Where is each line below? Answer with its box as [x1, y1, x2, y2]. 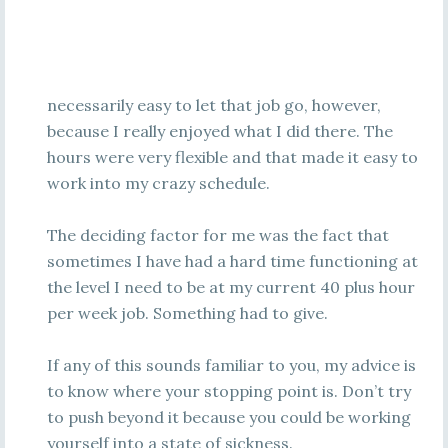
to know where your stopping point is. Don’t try [46, 381, 411, 401]
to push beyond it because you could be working [46, 407, 411, 427]
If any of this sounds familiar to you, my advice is [46, 355, 416, 375]
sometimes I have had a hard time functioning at [46, 251, 418, 271]
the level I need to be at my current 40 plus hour [46, 277, 415, 297]
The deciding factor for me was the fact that [46, 225, 389, 245]
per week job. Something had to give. [46, 303, 328, 323]
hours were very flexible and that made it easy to [46, 147, 418, 167]
